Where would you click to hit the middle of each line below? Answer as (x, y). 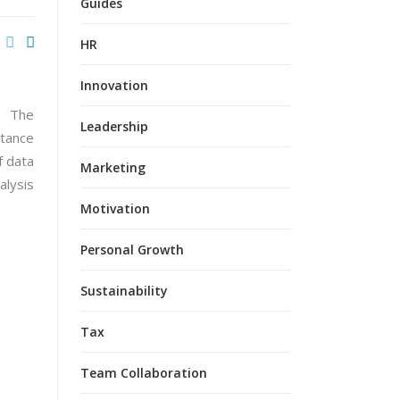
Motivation (115, 208)
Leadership (114, 126)
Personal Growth (132, 250)
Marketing (112, 167)
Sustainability (124, 291)
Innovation (114, 85)
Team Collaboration (143, 373)
